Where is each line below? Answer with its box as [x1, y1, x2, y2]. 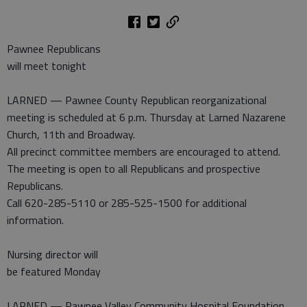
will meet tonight [7, 58, 86, 74]
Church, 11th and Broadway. [7, 126, 135, 143]
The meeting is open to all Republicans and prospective [7, 160, 260, 177]
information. [7, 212, 64, 228]
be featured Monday [7, 263, 101, 280]
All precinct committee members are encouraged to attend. [7, 143, 280, 160]
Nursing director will [7, 246, 98, 262]
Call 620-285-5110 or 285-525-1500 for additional [7, 195, 247, 211]
